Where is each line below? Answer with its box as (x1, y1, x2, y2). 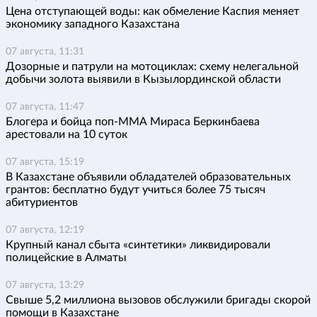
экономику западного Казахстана (6, 18, 180, 30)
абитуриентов (6, 197, 78, 209)
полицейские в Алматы (6, 252, 127, 264)
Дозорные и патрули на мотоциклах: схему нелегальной (6, 61, 299, 73)
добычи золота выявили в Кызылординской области (6, 74, 281, 86)
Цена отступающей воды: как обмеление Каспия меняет (6, 6, 299, 18)
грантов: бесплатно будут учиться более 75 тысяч (6, 184, 265, 196)
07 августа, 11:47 (6, 102, 84, 113)
